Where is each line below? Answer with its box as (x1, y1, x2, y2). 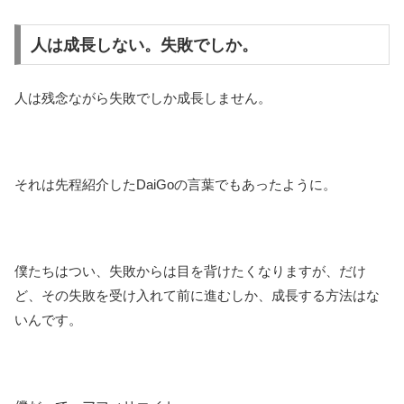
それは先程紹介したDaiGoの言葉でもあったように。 (14, 177, 336, 193)
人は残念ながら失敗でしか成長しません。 (14, 90, 271, 106)
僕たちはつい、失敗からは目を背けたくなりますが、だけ (14, 263, 366, 280)
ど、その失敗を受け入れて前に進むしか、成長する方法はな (14, 288, 380, 304)
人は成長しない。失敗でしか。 (30, 35, 258, 54)
